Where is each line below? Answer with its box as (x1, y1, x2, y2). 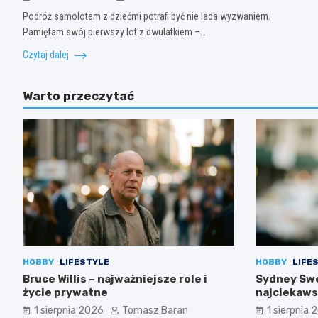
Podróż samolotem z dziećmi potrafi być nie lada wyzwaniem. (23, 10, 270, 22)
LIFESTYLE (60, 257, 109, 268)
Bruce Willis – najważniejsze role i (23, 273, 207, 286)
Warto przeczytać (23, 88, 134, 103)
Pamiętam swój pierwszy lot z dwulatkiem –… (23, 26, 206, 38)
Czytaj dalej (23, 48, 71, 60)
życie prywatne (23, 286, 108, 300)
